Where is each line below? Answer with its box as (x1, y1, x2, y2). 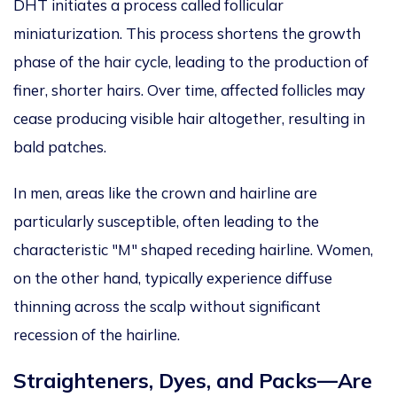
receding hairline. (192, 240, 313, 260)
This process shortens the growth (122, 24, 361, 43)
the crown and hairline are (131, 183, 317, 203)
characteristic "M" (13, 240, 141, 260)
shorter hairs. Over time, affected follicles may (48, 81, 365, 100)
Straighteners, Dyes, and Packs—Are (13, 368, 372, 394)
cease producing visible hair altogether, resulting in (13, 109, 365, 128)
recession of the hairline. (13, 325, 187, 345)
